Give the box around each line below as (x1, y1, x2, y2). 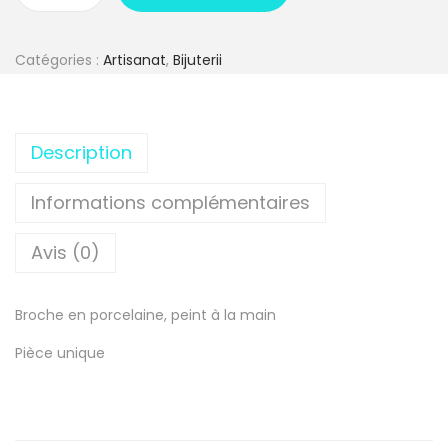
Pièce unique (15, 343, 105, 364)
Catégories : (15, 50, 103, 71)
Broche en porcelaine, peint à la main (15, 305, 276, 326)
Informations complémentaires (31, 190, 310, 216)
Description (31, 140, 132, 166)
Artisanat (103, 50, 166, 71)
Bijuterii (173, 50, 222, 71)
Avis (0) (31, 240, 100, 266)
